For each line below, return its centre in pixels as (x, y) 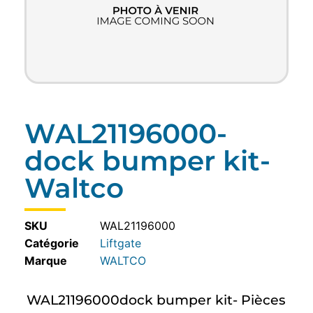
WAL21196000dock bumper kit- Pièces (156, 300)
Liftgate (121, 243)
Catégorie (52, 243)
